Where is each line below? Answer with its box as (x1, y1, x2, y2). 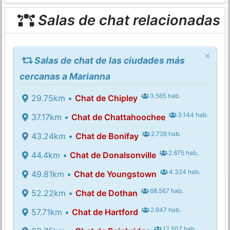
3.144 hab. (176, 110, 208, 119)
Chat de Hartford (71, 206, 138, 217)
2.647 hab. (149, 205, 181, 214)
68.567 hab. (148, 186, 184, 195)
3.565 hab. (148, 91, 181, 100)
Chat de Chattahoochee (71, 111, 165, 122)
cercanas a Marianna (20, 70, 111, 82)
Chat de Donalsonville (69, 149, 156, 160)
